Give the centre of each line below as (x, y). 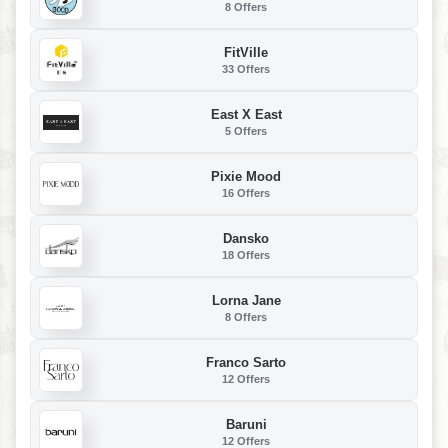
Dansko (246, 238)
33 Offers (246, 68)
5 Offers (246, 130)
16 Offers (246, 192)
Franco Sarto (246, 362)
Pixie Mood (246, 176)
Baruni (246, 424)
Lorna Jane (246, 300)
